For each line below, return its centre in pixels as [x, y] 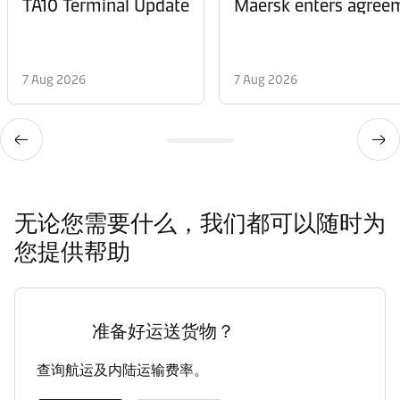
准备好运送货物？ [163, 332]
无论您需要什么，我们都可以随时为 [200, 224]
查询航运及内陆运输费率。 [122, 371]
